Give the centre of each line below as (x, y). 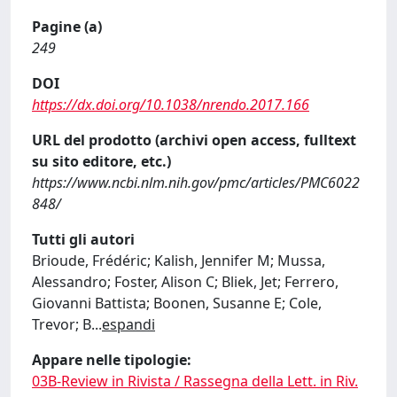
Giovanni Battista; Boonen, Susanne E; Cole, (177, 303)
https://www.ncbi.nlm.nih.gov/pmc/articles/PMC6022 (196, 183)
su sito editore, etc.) (101, 161)
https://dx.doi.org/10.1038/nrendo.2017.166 (171, 105)
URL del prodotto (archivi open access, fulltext (194, 140)
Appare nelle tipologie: (112, 360)
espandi (128, 324)
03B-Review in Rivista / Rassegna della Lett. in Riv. (195, 381)
